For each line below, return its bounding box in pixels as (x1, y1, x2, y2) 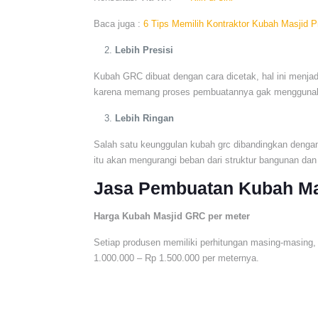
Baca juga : (94, 18, 144, 29)
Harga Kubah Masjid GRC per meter (94, 211, 251, 221)
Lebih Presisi (115, 45, 174, 55)
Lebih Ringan (115, 113, 175, 124)
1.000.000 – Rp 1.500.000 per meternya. (94, 253, 260, 263)
